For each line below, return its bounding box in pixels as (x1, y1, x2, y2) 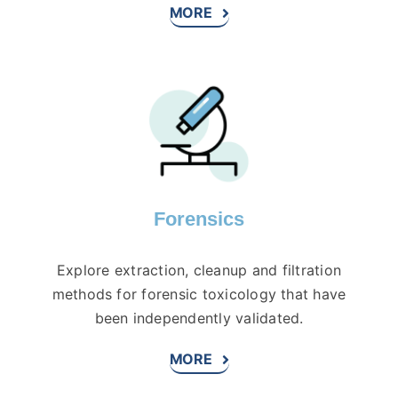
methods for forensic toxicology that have (52, 285, 346, 304)
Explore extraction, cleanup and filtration (56, 261, 342, 280)
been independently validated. (94, 309, 304, 328)
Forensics (154, 208, 244, 231)
